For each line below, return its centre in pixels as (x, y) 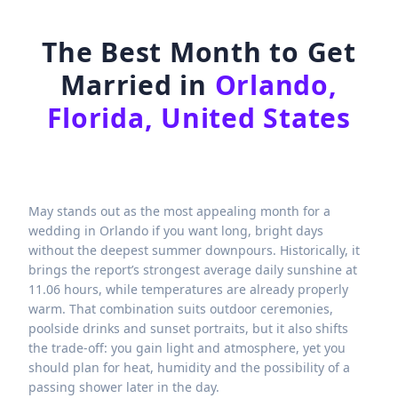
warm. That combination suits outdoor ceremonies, (181, 309)
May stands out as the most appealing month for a (179, 211)
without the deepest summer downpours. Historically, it (194, 251)
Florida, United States (199, 118)
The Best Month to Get (199, 52)
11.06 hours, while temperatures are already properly (188, 290)
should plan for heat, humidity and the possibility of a (189, 368)
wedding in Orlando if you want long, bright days (176, 231)
